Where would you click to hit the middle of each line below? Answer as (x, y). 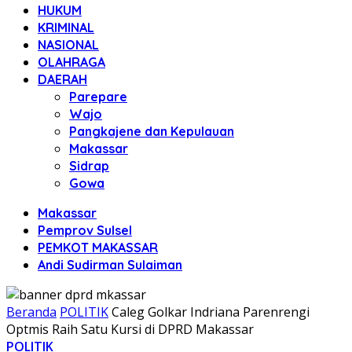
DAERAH (62, 79)
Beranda (31, 312)
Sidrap (89, 166)
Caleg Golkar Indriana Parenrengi (211, 312)
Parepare (98, 97)
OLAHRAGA (71, 62)
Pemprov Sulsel (85, 230)
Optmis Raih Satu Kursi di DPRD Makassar (130, 329)
